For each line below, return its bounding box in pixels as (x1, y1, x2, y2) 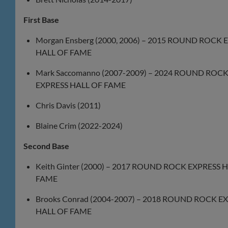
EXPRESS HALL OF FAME (36, 80, 126, 90)
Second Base (23, 141, 69, 151)
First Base (23, 15, 59, 25)
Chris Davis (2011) (36, 100, 101, 110)
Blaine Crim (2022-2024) (36, 121, 123, 131)
